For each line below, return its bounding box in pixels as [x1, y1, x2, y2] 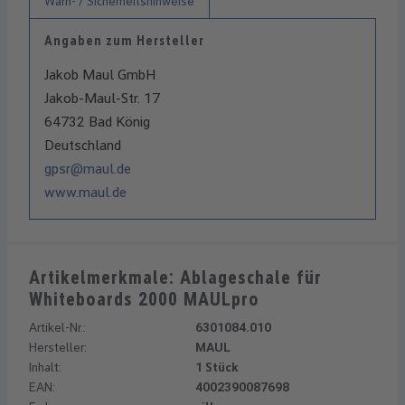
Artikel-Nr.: [29, 319, 86, 334]
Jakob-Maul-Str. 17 [44, 89, 160, 107]
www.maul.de [44, 183, 127, 201]
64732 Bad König [44, 112, 150, 130]
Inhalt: [29, 359, 61, 374]
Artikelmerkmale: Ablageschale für [29, 266, 322, 288]
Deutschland [44, 136, 121, 154]
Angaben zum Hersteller [44, 33, 204, 49]
